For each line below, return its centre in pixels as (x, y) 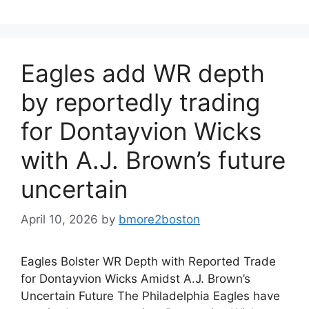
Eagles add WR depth (143, 73)
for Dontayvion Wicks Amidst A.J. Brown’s (136, 279)
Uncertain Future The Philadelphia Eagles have (150, 296)
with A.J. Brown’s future (153, 160)
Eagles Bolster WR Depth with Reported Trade (148, 261)
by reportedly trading (140, 102)
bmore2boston (159, 219)
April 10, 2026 (59, 219)
